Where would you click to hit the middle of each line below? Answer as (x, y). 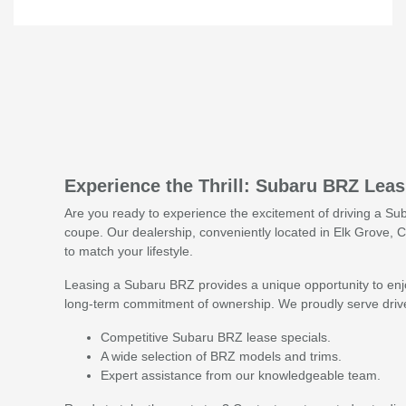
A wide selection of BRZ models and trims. (221, 356)
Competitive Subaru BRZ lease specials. (215, 337)
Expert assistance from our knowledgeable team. (240, 375)
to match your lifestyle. (128, 251)
